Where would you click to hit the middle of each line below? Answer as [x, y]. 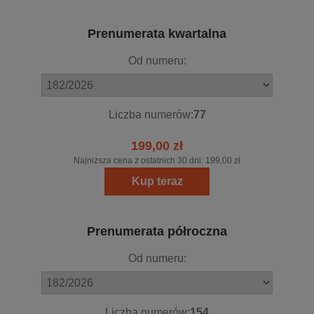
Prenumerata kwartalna [157, 34]
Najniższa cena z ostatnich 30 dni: [139, 161]
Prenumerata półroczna [157, 232]
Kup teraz [157, 182]
